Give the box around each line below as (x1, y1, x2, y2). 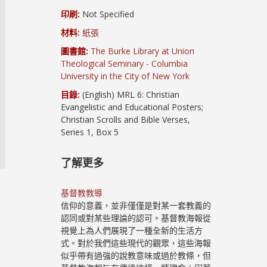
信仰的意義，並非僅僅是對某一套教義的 (61, 200, 212, 211)
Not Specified (80, 8, 135, 20)
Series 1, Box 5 (61, 126, 119, 138)
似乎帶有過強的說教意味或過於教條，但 (61, 250, 212, 261)
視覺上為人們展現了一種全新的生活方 (61, 225, 203, 236)
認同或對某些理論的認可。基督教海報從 (61, 212, 212, 223)
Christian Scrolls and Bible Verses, (61, 114, 191, 125)
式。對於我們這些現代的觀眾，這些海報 (61, 237, 212, 249)
